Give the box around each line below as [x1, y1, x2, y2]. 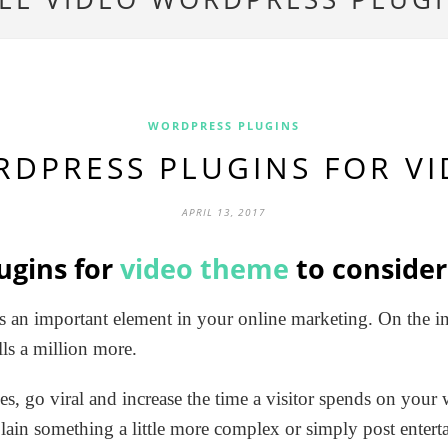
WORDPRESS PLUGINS [148, 118, 300, 133]
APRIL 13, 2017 [182, 205, 266, 219]
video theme [120, 250, 289, 287]
